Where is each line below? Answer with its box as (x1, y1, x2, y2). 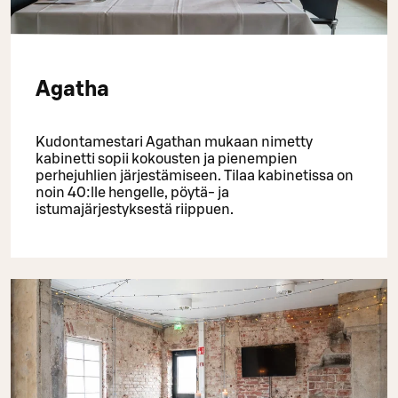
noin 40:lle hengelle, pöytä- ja (36, 186, 229, 201)
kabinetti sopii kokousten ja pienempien (36, 152, 298, 167)
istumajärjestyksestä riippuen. (36, 203, 234, 218)
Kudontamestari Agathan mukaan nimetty (36, 135, 313, 150)
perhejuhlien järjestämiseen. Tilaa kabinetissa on (36, 169, 354, 184)
